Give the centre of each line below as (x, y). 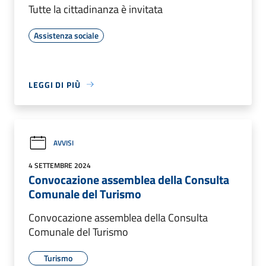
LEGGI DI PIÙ (55, 84)
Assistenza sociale (66, 35)
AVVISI (64, 143)
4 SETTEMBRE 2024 (60, 165)
